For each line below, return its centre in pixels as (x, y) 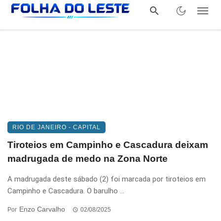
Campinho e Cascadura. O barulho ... (66, 191)
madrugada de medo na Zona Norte (88, 159)
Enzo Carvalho (42, 209)
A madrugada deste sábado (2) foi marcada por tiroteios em (107, 179)
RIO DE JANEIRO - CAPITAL (56, 127)
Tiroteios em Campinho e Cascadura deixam (108, 145)
